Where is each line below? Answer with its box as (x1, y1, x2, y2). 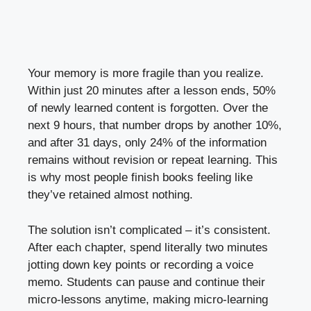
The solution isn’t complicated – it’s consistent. (28, 223, 271, 237)
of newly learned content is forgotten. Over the (28, 101, 268, 115)
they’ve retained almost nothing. (28, 188, 193, 202)
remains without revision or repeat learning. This (28, 153, 278, 167)
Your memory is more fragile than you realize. (28, 67, 264, 81)
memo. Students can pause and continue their (28, 275, 265, 289)
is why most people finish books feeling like (28, 171, 253, 185)
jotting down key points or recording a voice (28, 258, 253, 271)
